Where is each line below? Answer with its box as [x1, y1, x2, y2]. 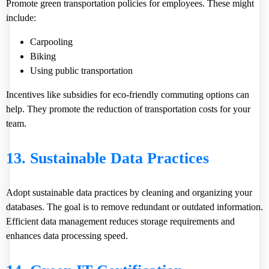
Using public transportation [30, 65, 133, 76]
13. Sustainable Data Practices [6, 150, 209, 167]
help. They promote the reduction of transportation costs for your [6, 104, 250, 114]
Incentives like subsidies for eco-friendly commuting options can [6, 89, 249, 100]
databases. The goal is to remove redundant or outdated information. [6, 202, 263, 212]
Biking [30, 51, 56, 61]
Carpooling [30, 37, 73, 47]
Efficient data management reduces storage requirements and [6, 216, 235, 226]
